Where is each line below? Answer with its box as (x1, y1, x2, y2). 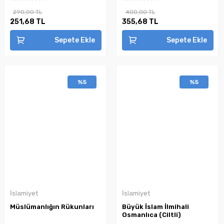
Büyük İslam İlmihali (122, 202, 189, 210)
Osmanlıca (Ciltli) (122, 210, 181, 218)
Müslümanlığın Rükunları (10, 202, 94, 210)
